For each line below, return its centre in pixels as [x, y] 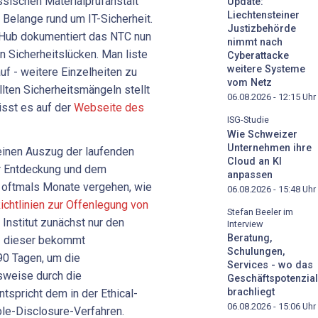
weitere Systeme [266, 69]
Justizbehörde [262, 28]
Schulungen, [256, 252]
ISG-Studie [248, 119]
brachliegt [251, 292]
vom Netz [250, 82]
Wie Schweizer [262, 134]
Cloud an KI [254, 161]
